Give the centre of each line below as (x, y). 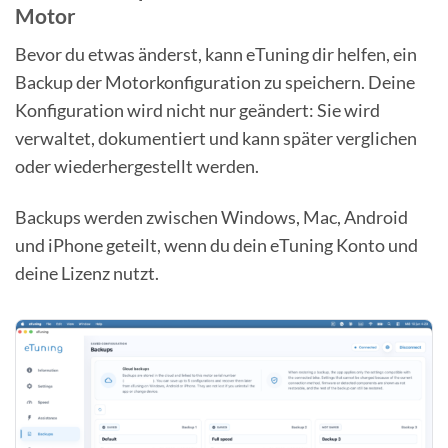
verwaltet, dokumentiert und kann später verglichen (216, 138)
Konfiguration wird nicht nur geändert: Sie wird (197, 110)
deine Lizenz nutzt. (87, 273)
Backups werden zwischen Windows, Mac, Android (211, 217)
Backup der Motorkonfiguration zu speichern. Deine (215, 82)
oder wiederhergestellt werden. (137, 166)
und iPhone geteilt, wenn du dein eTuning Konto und (216, 245)
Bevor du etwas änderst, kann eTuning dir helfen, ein (216, 54)
